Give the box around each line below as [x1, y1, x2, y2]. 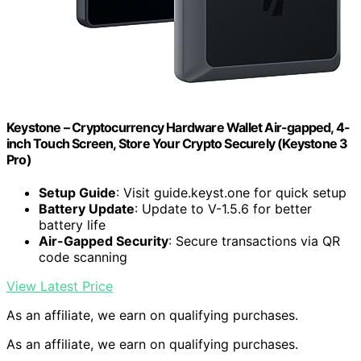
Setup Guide [39, 185, 116, 201]
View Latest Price [6, 278, 113, 295]
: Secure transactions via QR [168, 233, 340, 250]
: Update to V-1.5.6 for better [135, 201, 312, 218]
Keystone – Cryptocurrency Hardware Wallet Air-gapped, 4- [6, 119, 351, 136]
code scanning [39, 249, 127, 266]
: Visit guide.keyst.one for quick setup [116, 185, 346, 201]
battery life [39, 217, 106, 234]
